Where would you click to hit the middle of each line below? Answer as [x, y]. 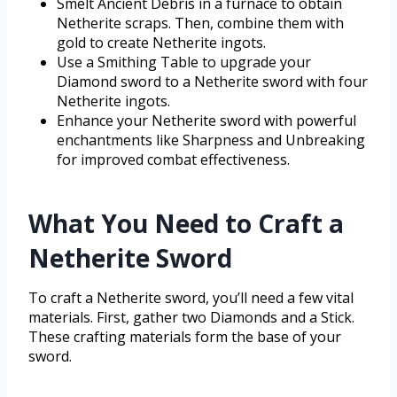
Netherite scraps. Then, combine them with [200, 23]
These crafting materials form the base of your [185, 336]
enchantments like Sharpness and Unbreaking [211, 140]
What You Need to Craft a [186, 223]
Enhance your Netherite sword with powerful [206, 120]
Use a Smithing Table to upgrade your [184, 62]
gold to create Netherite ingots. [161, 42]
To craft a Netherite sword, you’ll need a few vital [191, 297]
